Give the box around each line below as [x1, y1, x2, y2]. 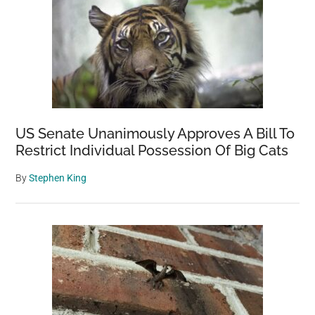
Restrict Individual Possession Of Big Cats [15, 142, 289, 160]
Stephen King [29, 172, 87, 184]
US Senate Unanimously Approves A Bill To [15, 125, 295, 143]
